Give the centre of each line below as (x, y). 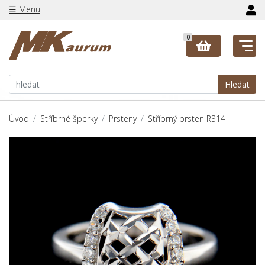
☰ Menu (25, 9)
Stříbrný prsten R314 (187, 119)
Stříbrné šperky (69, 119)
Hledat (237, 84)
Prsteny (123, 119)
